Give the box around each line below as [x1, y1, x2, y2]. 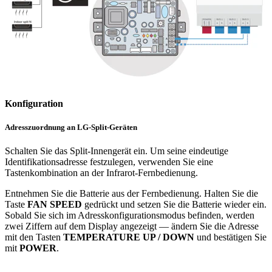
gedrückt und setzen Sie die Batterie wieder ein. [82, 199, 267, 210]
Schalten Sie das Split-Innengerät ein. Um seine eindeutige [5, 146, 228, 157]
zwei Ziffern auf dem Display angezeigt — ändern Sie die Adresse [5, 221, 259, 232]
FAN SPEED [27, 199, 82, 210]
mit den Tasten [5, 232, 63, 243]
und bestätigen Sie [194, 232, 267, 243]
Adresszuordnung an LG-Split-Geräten [5, 123, 137, 132]
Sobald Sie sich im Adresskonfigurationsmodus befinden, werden [5, 210, 254, 221]
